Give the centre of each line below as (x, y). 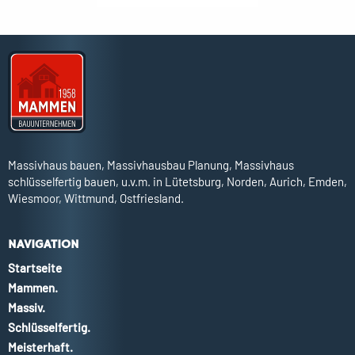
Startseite (35, 268)
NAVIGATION (44, 244)
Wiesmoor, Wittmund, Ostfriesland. (96, 198)
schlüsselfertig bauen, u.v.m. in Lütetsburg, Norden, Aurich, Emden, (177, 182)
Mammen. (33, 288)
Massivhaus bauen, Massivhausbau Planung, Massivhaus (151, 165)
